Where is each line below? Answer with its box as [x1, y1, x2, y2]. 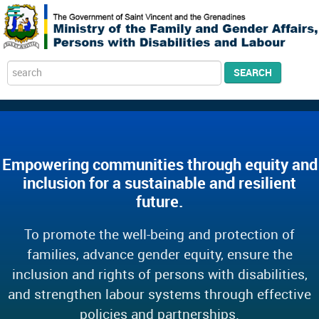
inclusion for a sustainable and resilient [23, 173, 296, 192]
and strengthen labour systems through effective [8, 286, 311, 303]
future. [136, 192, 183, 211]
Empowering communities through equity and [1, 155, 318, 174]
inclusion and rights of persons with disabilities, [11, 266, 308, 283]
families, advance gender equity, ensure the [26, 246, 293, 263]
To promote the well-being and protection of [24, 226, 295, 243]
